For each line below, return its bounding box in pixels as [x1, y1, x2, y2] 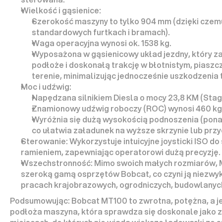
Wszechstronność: [21, 157, 93, 168]
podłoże [32, 59, 64, 70]
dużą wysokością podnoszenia [82, 113, 199, 125]
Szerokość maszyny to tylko [32, 15, 141, 27]
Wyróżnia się [32, 113, 82, 125]
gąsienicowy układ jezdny [91, 48, 188, 59]
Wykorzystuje [68, 135, 123, 147]
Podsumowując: [10, 195, 70, 206]
